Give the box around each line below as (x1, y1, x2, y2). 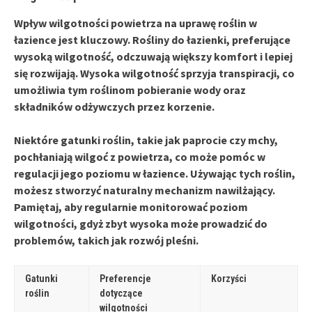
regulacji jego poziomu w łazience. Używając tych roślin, (14, 166, 295, 180)
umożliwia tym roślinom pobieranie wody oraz (14, 82, 246, 97)
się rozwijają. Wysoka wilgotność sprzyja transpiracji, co (14, 65, 295, 80)
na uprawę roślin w (162, 15, 257, 30)
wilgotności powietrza (49, 15, 162, 30)
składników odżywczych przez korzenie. (14, 99, 214, 114)
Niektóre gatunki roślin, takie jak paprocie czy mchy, (14, 132, 278, 147)
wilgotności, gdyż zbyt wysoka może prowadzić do (14, 216, 267, 231)
